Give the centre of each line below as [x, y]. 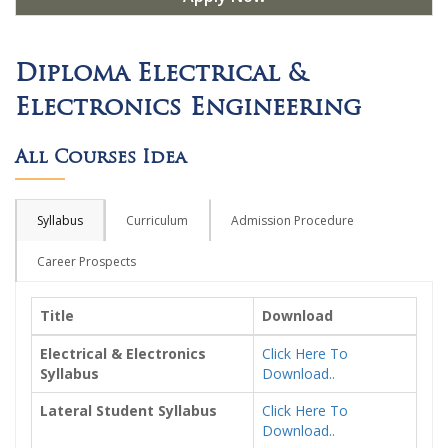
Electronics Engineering [188, 106]
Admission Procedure [292, 220]
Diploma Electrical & [161, 72]
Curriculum [157, 220]
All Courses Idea [100, 156]
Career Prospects [86, 261]
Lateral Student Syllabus [128, 410]
